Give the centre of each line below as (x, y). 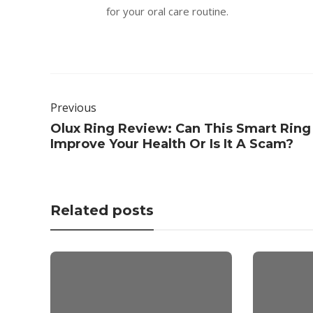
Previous (73, 108)
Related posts (102, 210)
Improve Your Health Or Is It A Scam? (172, 144)
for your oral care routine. (167, 11)
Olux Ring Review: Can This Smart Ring (181, 129)
